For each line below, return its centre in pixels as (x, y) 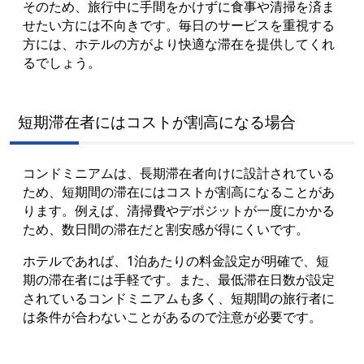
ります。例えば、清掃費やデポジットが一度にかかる (179, 210)
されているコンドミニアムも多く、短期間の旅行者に (179, 298)
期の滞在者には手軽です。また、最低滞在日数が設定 (179, 279)
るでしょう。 (62, 62)
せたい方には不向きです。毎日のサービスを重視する (179, 25)
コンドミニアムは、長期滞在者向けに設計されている (179, 173)
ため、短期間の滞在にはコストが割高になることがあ (179, 191)
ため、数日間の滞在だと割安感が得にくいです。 (166, 229)
